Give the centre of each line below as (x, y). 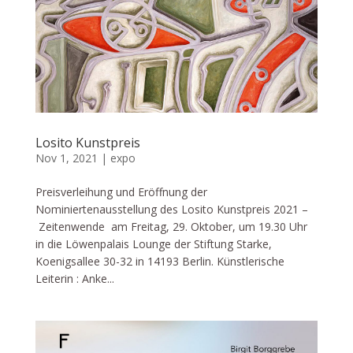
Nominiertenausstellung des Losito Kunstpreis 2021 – (171, 210)
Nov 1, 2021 (66, 158)
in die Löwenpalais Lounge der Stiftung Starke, (153, 244)
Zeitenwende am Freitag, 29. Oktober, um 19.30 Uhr (171, 227)
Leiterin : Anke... (74, 279)
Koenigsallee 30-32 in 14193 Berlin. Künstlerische (160, 262)
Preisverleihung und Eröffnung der (121, 192)
